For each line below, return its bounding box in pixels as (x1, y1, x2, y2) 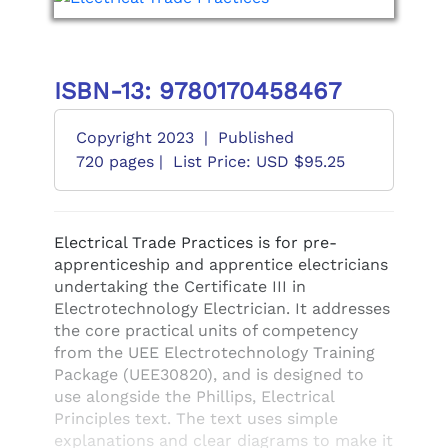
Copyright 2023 (75, 128, 194, 147)
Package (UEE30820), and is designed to (53, 365, 364, 384)
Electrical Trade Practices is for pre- (53, 233, 337, 252)
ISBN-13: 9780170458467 (53, 77, 341, 105)
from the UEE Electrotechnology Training (53, 343, 375, 362)
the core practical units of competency (53, 321, 358, 340)
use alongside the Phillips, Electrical (53, 387, 334, 406)
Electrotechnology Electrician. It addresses (53, 299, 390, 318)
